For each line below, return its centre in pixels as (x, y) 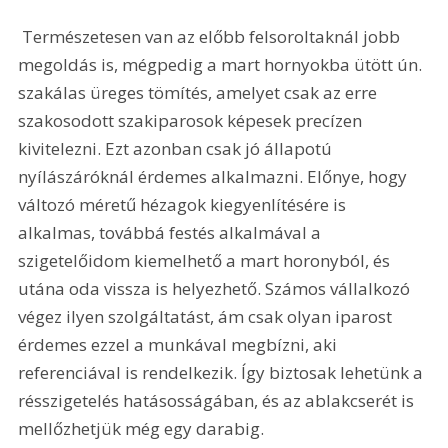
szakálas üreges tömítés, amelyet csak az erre (200, 93)
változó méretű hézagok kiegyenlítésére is (184, 205)
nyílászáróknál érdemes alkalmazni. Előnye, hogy (215, 177)
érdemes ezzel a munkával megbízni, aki (180, 345)
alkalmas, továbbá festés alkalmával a (172, 233)
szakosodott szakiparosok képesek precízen (192, 121)
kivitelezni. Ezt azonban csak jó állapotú (177, 149)
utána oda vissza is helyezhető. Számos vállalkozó (216, 289)
